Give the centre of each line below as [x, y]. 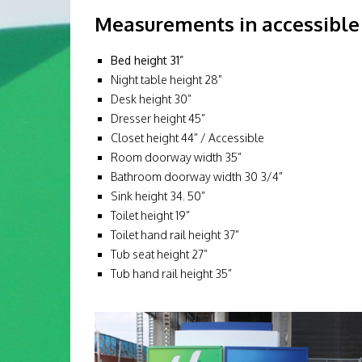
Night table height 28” [166, 80]
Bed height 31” [147, 60]
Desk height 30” [151, 99]
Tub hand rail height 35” [171, 274]
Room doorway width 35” [176, 157]
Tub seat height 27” [159, 254]
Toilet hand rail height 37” [175, 235]
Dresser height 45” [158, 118]
